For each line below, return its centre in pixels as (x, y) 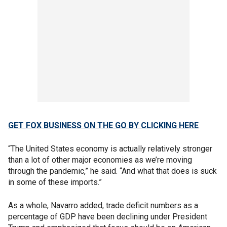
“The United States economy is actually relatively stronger (110, 149)
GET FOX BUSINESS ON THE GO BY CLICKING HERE (103, 125)
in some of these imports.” (55, 182)
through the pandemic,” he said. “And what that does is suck (112, 171)
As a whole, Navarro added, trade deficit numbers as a (103, 205)
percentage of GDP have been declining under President (108, 217)
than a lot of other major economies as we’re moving (100, 160)
